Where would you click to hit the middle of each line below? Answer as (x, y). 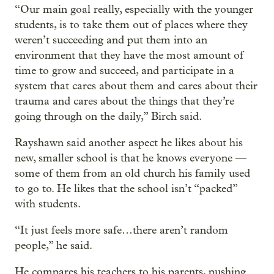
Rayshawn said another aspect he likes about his (129, 143)
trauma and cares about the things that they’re (124, 101)
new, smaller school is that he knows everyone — (131, 158)
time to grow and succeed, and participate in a (124, 70)
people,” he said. (54, 245)
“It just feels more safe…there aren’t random (121, 230)
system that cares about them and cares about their (136, 86)
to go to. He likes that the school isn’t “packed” (126, 188)
